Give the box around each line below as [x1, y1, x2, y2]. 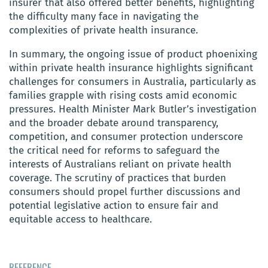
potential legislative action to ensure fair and [9, 199, 218, 212]
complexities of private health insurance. [9, 23, 198, 36]
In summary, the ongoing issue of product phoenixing [9, 47, 257, 60]
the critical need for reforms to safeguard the [9, 144, 220, 157]
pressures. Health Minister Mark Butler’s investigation [9, 102, 257, 115]
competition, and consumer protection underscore [9, 130, 243, 143]
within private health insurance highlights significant [9, 61, 253, 74]
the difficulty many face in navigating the [9, 10, 199, 23]
